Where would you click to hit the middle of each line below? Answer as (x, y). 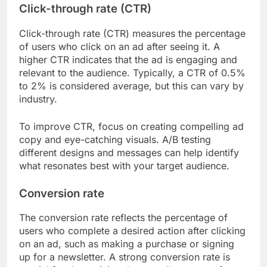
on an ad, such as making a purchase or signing (127, 244)
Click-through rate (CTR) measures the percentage (132, 33)
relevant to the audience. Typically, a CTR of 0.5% (132, 72)
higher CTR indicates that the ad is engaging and (128, 59)
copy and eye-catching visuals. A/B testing (115, 139)
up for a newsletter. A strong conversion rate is (125, 257)
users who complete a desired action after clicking (132, 231)
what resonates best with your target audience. (124, 165)
